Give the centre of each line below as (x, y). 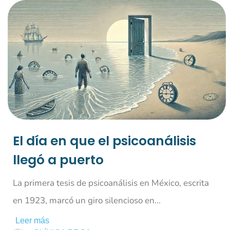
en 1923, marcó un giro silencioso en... (87, 201)
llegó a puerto (58, 160)
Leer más (32, 221)
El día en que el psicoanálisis (104, 141)
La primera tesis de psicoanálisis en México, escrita (111, 183)
